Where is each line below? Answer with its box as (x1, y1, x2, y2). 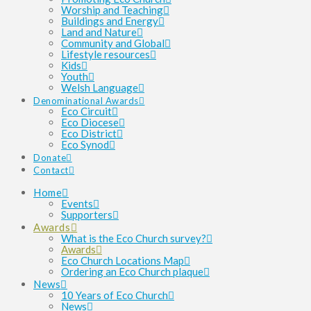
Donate (33, 152, 67, 163)
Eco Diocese (61, 116, 119, 128)
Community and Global (61, 37, 165, 49)
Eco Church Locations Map (61, 254, 184, 267)
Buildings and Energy (61, 15, 158, 27)
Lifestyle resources (61, 48, 150, 60)
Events (61, 197, 93, 210)
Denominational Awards (33, 95, 139, 106)
